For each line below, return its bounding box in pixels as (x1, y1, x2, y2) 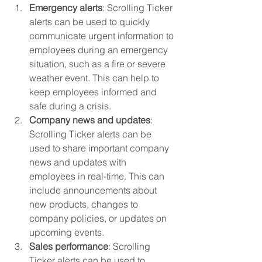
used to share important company (29, 142, 171, 154)
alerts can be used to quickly (29, 15, 152, 27)
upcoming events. (29, 226, 104, 238)
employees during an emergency (29, 43, 170, 56)
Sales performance (29, 240, 108, 252)
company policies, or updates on (29, 212, 169, 224)
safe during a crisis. (29, 99, 111, 112)
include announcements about (29, 184, 159, 196)
